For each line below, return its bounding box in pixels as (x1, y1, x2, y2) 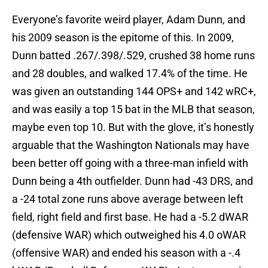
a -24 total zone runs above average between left (12, 193, 243, 206)
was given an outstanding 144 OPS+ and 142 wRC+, (12, 85, 256, 98)
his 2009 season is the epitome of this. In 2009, (12, 31, 234, 44)
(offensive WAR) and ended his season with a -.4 (12, 246, 240, 260)
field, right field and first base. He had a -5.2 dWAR (12, 211, 248, 224)
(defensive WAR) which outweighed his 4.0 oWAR (12, 229, 246, 242)
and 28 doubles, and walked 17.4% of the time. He (12, 67, 248, 80)
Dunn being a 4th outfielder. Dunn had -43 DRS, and (12, 175, 253, 188)
